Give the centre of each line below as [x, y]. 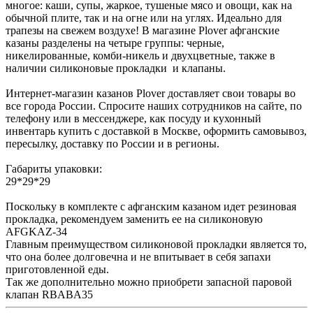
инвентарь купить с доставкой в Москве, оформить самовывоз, [156, 131]
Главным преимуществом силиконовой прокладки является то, [156, 244]
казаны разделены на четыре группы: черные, [115, 43]
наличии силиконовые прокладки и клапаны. [116, 68]
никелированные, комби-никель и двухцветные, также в [140, 55]
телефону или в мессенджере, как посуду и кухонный [133, 118]
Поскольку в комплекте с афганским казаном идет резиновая [151, 206]
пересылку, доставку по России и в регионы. [112, 143]
